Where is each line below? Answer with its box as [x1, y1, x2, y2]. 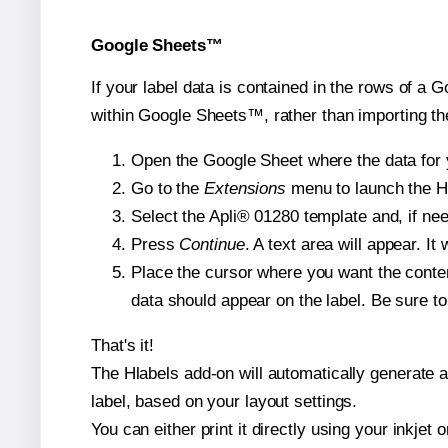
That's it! [91, 335, 154, 355]
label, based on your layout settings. [91, 391, 358, 411]
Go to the [131, 178, 204, 198]
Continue [179, 234, 245, 254]
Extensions [204, 178, 286, 198]
